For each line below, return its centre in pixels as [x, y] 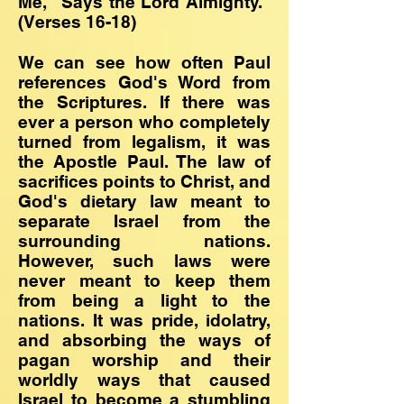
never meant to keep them [144, 280]
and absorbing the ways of [144, 340]
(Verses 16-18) [79, 22]
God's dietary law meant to [144, 201]
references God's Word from [144, 82]
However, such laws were [144, 261]
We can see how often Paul [144, 62]
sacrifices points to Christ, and [144, 181]
